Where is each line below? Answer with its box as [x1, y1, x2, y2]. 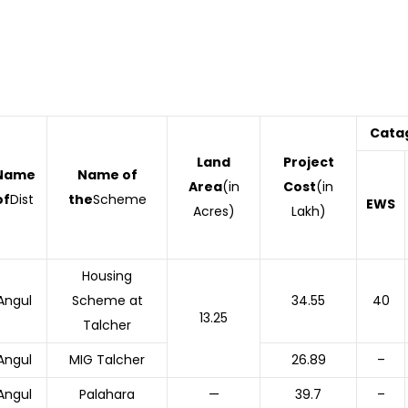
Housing [82, 267, 132, 285]
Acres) [192, 202, 235, 220]
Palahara [79, 385, 135, 403]
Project [282, 153, 334, 171]
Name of [76, 166, 138, 184]
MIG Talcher [69, 351, 145, 369]
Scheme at [71, 291, 143, 310]
